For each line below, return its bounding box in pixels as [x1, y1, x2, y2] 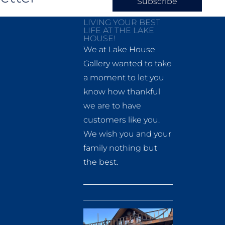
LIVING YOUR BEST [83, 18, 160, 28]
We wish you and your [83, 129, 171, 139]
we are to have [83, 101, 141, 111]
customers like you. [83, 115, 160, 125]
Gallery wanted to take [83, 59, 172, 69]
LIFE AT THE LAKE [83, 26, 154, 36]
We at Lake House [83, 45, 155, 55]
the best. [83, 157, 118, 167]
